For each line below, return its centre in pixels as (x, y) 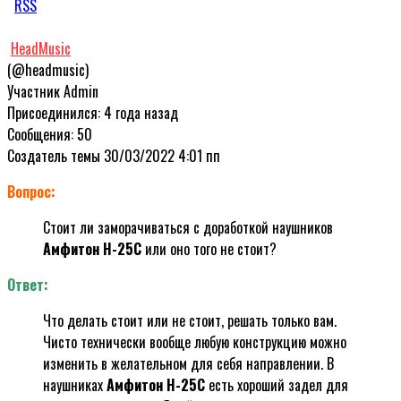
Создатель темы (54, 155)
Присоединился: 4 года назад (93, 112)
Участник (34, 91)
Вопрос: (31, 191)
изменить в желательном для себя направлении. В (188, 363)
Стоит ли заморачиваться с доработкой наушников (188, 227)
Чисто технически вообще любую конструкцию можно (195, 341)
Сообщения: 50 (50, 134)
